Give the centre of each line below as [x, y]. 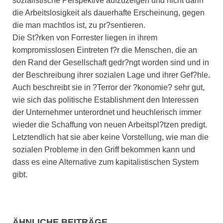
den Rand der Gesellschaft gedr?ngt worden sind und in [111, 63]
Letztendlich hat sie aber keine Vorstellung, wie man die [111, 137]
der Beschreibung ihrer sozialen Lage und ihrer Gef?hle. [111, 75]
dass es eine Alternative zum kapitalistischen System [106, 162]
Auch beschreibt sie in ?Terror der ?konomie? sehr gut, [109, 88]
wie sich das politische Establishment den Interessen [106, 100]
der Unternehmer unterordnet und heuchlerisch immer [107, 112]
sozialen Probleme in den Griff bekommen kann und [104, 150]
